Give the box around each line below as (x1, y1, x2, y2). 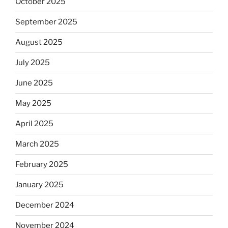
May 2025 (15, 99, 51, 108)
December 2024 (15, 201, 74, 210)
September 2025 (15, 17, 77, 27)
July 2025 (15, 58, 50, 68)
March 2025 (15, 139, 59, 149)
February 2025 (15, 160, 68, 169)
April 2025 (15, 119, 53, 129)
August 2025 (15, 38, 63, 47)
